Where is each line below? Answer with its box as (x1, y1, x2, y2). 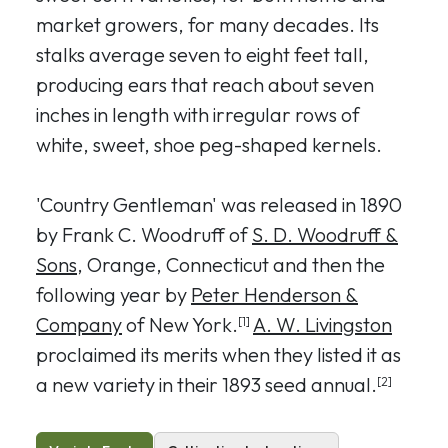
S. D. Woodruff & (252, 222, 398, 247)
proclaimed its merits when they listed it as (36, 342, 401, 367)
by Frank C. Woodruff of (36, 222, 252, 247)
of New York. (122, 312, 238, 337)
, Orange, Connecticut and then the (77, 252, 385, 277)
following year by (36, 282, 191, 307)
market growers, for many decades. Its (36, 12, 379, 37)
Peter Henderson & (191, 282, 358, 307)
